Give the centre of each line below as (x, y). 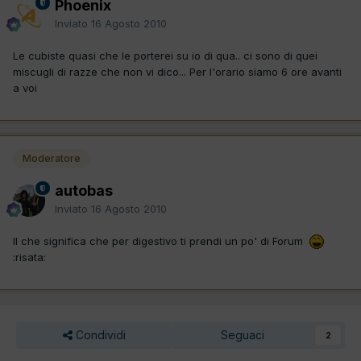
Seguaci (242, 334)
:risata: (29, 257)
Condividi (99, 334)
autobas (84, 190)
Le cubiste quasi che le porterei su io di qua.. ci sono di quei (165, 55)
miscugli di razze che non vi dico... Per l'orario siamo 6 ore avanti (177, 71)
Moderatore (52, 158)
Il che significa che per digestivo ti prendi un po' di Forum (161, 241)
